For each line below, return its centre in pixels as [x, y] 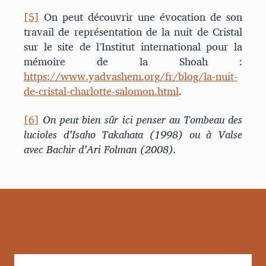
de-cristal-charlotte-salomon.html [101, 91]
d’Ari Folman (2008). [126, 149]
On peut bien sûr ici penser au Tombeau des [143, 119]
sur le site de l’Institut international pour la [133, 47]
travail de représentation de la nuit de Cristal [133, 32]
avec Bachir [50, 149]
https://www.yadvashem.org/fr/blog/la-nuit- [131, 77]
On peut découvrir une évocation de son [141, 17]
